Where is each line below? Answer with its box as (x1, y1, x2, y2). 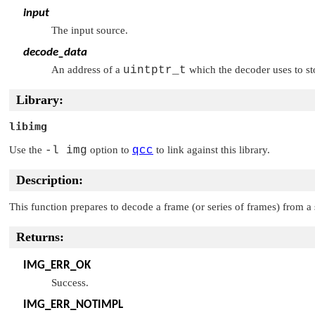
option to (87, 143, 132, 155)
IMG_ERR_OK (23, 259, 91, 271)
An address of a (51, 64, 123, 75)
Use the (9, 143, 45, 155)
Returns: (16, 229, 64, 244)
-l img (45, 143, 87, 157)
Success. (51, 276, 89, 288)
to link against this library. (153, 143, 270, 155)
